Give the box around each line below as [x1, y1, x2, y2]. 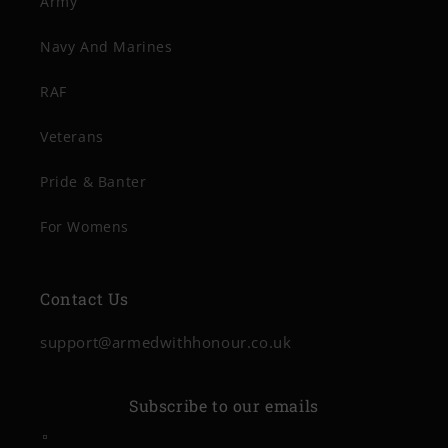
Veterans [40, 127, 104, 146]
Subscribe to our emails [129, 395, 319, 416]
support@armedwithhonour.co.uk [40, 332, 292, 352]
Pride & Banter [40, 172, 147, 191]
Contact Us [40, 288, 129, 309]
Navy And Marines [40, 37, 173, 56]
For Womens [40, 217, 129, 236]
